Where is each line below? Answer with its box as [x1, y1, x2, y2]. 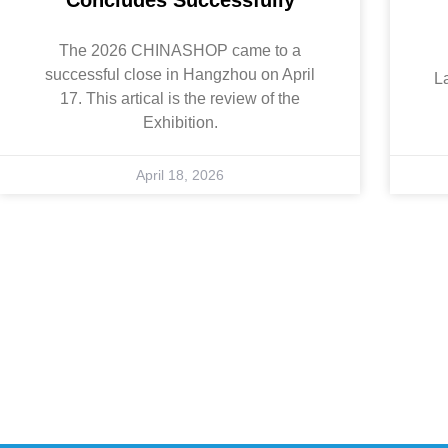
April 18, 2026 [136, 166, 224, 183]
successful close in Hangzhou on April [45, 65, 315, 83]
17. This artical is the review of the [60, 89, 300, 107]
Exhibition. [142, 113, 218, 131]
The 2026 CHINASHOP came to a [59, 41, 301, 59]
